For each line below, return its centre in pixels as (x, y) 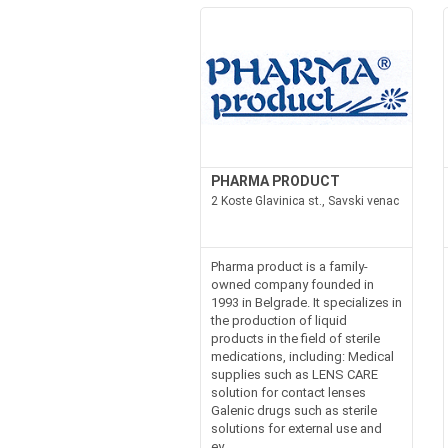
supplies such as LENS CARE (294, 374)
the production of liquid (278, 320)
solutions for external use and (296, 428)
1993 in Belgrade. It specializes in (306, 302)
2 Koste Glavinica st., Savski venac (304, 201)
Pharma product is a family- (289, 266)
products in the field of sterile (295, 338)
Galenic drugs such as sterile (293, 410)
